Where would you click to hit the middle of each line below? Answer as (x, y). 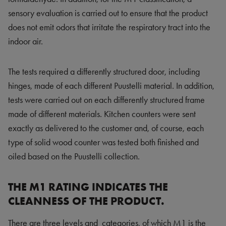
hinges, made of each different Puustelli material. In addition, (111, 86)
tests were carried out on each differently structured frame (106, 100)
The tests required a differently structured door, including (104, 72)
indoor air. (25, 41)
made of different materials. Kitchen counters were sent (102, 114)
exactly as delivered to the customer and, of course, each (106, 128)
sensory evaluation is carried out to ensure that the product (108, 13)
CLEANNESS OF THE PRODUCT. (86, 201)
